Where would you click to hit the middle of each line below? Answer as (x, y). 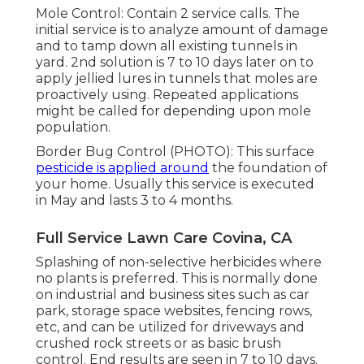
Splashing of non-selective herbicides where (179, 262)
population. (73, 128)
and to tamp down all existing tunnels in (167, 46)
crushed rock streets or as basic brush (158, 344)
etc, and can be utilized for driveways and (170, 327)
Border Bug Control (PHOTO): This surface (175, 152)
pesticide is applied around (122, 168)
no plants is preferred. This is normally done (177, 279)
